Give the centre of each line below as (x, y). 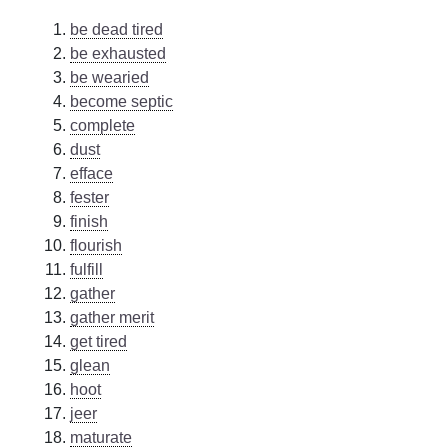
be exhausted (118, 53)
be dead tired (117, 29)
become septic (122, 101)
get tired (99, 341)
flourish (96, 245)
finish (89, 221)
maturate (101, 437)
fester (90, 197)
